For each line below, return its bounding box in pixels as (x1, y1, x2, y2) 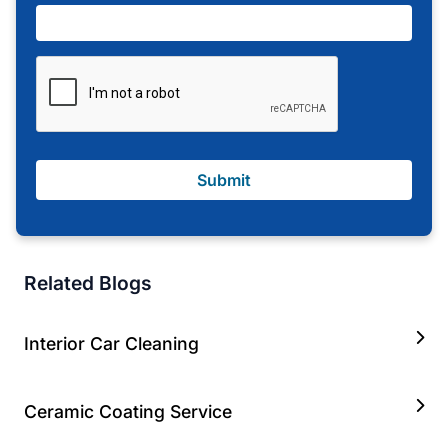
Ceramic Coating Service (24, 401, 232, 423)
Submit (197, 170, 251, 191)
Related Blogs (24, 271, 152, 296)
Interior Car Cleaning (24, 333, 199, 355)
